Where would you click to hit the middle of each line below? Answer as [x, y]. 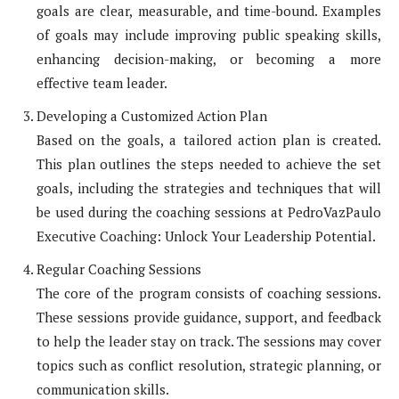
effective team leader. [102, 83]
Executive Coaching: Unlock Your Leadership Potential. [206, 236]
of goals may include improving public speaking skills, [209, 35]
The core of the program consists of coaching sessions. [209, 293]
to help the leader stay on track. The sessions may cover [209, 342]
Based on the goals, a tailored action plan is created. [209, 140]
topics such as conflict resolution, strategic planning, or [209, 366]
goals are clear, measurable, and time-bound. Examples [209, 11]
